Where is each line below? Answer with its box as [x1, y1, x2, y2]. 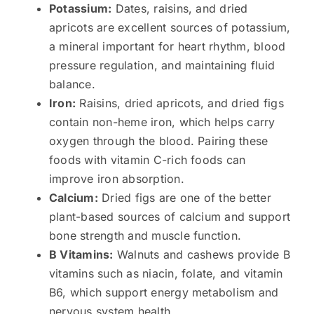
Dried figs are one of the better [97, 190, 271, 205]
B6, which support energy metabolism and [48, 285, 279, 299]
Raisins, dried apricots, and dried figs [76, 95, 284, 110]
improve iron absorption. [48, 171, 184, 186]
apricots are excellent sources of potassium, [48, 20, 291, 34]
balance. [48, 76, 95, 91]
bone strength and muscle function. [48, 228, 242, 243]
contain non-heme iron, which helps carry [48, 114, 275, 129]
